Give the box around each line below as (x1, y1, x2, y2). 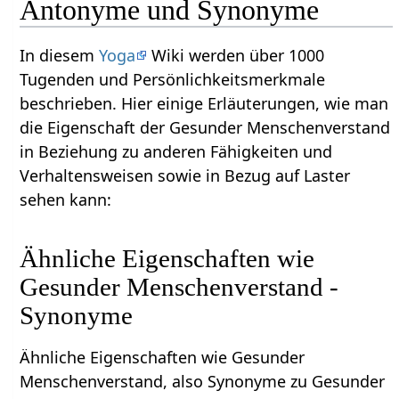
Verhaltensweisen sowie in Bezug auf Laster (20, 164, 351, 186)
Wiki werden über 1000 (147, 44, 325, 66)
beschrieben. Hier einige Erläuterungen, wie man (20, 92, 389, 114)
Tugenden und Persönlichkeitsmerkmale (20, 68, 326, 90)
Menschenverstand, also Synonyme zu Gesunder (20, 370, 386, 392)
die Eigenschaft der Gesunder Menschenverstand (20, 116, 391, 138)
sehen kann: (20, 188, 112, 210)
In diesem (20, 44, 100, 66)
